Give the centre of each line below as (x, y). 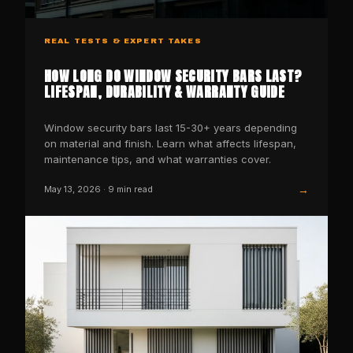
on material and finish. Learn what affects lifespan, (170, 143)
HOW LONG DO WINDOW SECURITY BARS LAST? (173, 76)
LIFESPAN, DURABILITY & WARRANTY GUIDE (165, 91)
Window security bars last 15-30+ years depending (171, 127)
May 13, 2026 (72, 190)
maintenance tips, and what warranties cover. (158, 159)
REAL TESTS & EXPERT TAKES (123, 41)
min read (134, 190)
